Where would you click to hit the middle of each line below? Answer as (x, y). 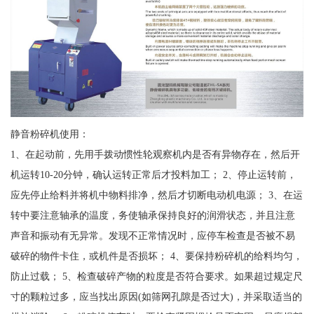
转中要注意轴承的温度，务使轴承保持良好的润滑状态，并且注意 (152, 215)
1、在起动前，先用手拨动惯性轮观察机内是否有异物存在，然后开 (155, 154)
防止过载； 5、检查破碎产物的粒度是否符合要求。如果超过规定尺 (156, 276)
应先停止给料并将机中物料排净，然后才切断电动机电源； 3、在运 (156, 194)
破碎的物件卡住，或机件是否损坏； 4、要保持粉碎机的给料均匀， (156, 255)
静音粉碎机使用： (51, 134)
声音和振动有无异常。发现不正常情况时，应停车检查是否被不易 (152, 235)
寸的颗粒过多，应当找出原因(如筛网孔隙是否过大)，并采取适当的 (156, 296)
